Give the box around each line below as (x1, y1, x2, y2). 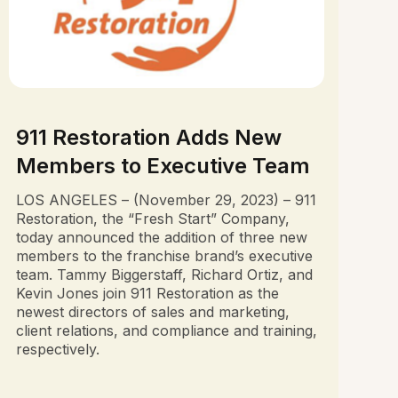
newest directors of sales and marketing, (15, 303, 290, 322)
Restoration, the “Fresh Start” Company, (15, 210, 290, 228)
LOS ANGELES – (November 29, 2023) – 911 (15, 191, 316, 210)
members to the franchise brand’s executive (15, 247, 313, 266)
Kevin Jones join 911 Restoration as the (15, 284, 279, 303)
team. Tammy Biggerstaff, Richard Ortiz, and (15, 266, 313, 284)
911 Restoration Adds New (15, 124, 282, 151)
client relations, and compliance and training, (15, 322, 317, 340)
